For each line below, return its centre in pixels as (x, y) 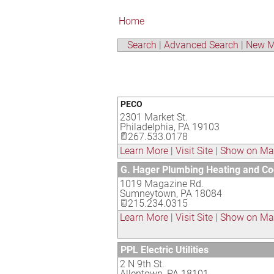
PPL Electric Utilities (165, 250)
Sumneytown (148, 194)
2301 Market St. (154, 117)
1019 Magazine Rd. (162, 184)
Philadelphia (147, 127)
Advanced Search (201, 45)
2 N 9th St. (142, 264)
